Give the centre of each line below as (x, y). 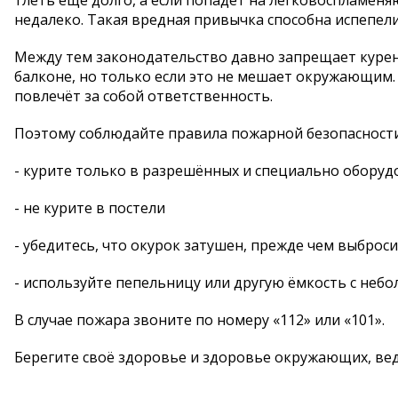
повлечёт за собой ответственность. (143, 96)
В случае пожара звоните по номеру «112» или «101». (199, 320)
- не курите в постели (90, 208)
